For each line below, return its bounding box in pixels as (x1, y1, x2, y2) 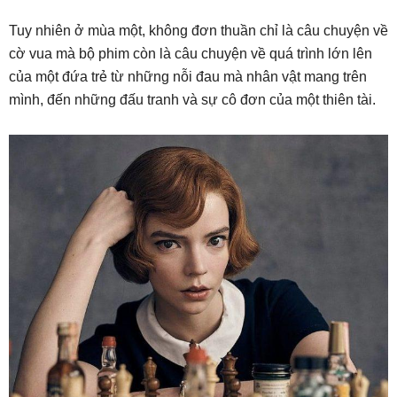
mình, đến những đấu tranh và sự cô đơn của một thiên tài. (9, 91, 376, 107)
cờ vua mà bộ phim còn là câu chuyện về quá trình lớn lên (9, 45, 372, 61)
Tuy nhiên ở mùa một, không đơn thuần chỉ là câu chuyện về (9, 22, 388, 38)
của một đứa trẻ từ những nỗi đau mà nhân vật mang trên (9, 68, 367, 84)
